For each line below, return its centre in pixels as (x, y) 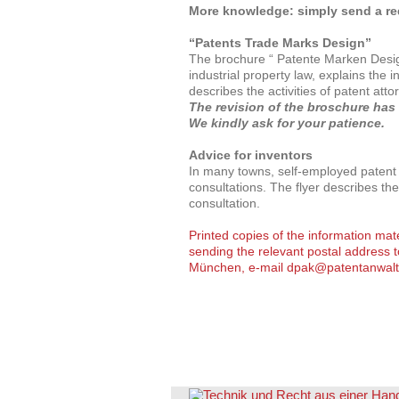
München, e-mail (238, 268)
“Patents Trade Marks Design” (280, 43)
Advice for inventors (251, 155)
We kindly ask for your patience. (287, 123)
